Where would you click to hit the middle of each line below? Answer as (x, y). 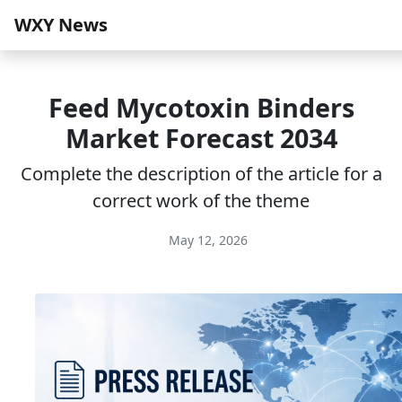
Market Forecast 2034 (201, 138)
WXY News (61, 25)
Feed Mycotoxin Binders (201, 107)
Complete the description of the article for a (201, 174)
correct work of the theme (201, 201)
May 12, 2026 (206, 240)
